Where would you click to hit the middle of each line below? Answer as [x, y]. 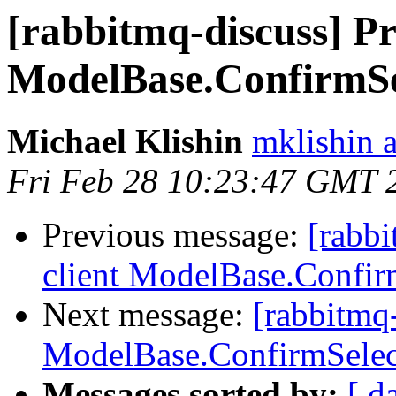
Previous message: [175, 235]
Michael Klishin [125, 141]
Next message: [148, 315]
